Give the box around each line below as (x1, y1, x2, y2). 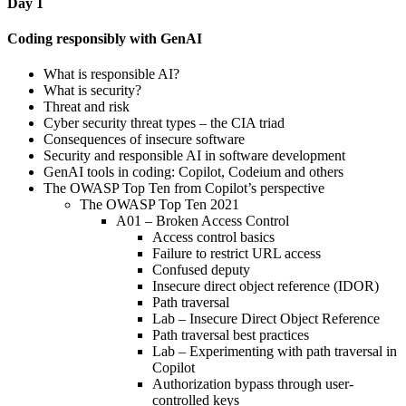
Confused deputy (152, 262, 250, 278)
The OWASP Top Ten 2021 (80, 197, 239, 213)
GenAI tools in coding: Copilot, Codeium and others (43, 164, 343, 180)
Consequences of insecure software (43, 131, 245, 148)
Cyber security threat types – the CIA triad (43, 115, 285, 131)
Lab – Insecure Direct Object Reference (152, 311, 380, 327)
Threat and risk (43, 99, 130, 115)
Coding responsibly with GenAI (7, 30, 202, 46)
